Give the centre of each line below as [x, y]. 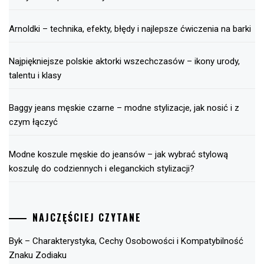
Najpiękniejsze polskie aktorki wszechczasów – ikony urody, [124, 61]
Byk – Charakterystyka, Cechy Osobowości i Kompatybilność [126, 241]
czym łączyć [33, 122]
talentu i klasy [35, 75]
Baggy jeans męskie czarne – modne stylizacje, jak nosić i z [124, 108]
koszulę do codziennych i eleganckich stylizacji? [102, 168]
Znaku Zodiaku [38, 255]
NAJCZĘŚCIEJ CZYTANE [87, 218]
